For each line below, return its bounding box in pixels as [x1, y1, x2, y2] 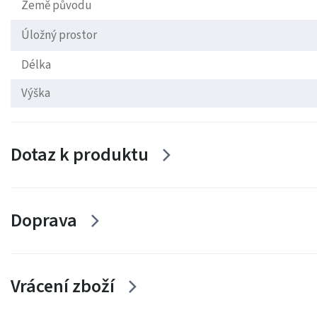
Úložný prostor [21, 27, 97, 45]
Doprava [11, 207, 77, 234]
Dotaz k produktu [11, 142, 149, 168]
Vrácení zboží [11, 273, 115, 300]
